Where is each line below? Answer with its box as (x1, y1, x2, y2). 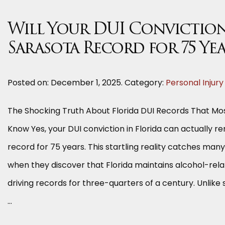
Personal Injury (166, 77, 223, 88)
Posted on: (8, 77, 51, 88)
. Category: (121, 77, 166, 88)
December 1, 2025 (51, 77, 121, 88)
